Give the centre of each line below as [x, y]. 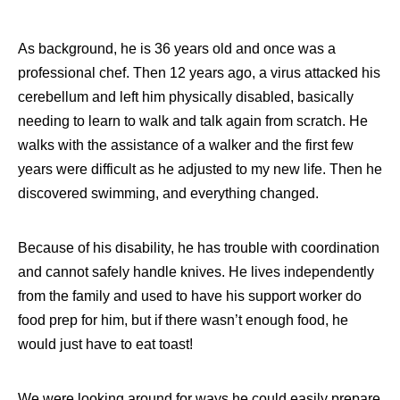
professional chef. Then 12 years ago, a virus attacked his [199, 73]
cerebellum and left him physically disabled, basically [186, 97]
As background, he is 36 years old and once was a [177, 49]
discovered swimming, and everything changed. [168, 194]
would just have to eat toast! [105, 345]
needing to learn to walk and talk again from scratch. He [193, 121]
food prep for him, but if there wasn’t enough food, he [183, 321]
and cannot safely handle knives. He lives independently [196, 272]
